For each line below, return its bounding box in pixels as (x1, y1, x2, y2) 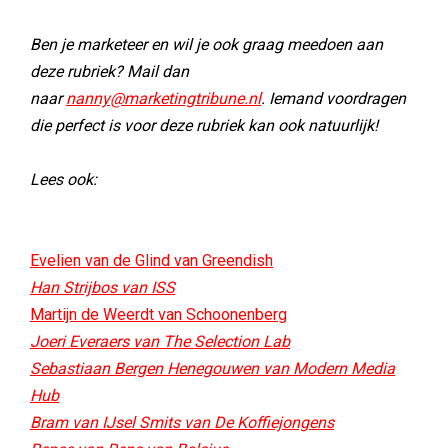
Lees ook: (30, 170, 97, 189)
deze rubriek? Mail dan (30, 62, 189, 81)
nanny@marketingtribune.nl (66, 89, 261, 108)
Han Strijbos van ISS (30, 278, 175, 297)
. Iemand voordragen (261, 89, 406, 108)
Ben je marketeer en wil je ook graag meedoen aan (30, 35, 383, 54)
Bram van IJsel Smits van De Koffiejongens (30, 413, 334, 432)
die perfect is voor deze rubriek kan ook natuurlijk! (30, 116, 378, 135)
